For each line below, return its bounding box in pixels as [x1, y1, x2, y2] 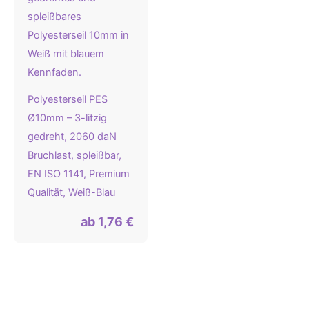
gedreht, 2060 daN [28, 130, 117, 143]
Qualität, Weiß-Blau [28, 186, 115, 199]
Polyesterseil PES [28, 92, 108, 106]
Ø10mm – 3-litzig [28, 111, 107, 124]
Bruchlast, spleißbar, [28, 148, 121, 161]
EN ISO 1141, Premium [28, 167, 130, 180]
